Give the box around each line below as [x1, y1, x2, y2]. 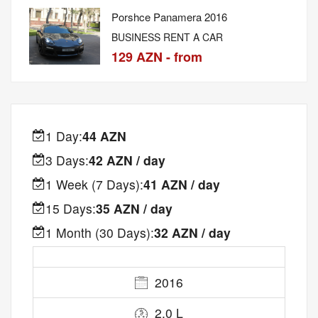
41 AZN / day [143, 175, 220, 193]
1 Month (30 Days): [45, 223, 154, 241]
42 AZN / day [89, 150, 165, 169]
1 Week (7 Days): [45, 175, 143, 193]
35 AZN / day [96, 199, 172, 217]
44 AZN [82, 126, 126, 145]
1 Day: [45, 126, 82, 145]
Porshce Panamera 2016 [111, 9, 227, 24]
